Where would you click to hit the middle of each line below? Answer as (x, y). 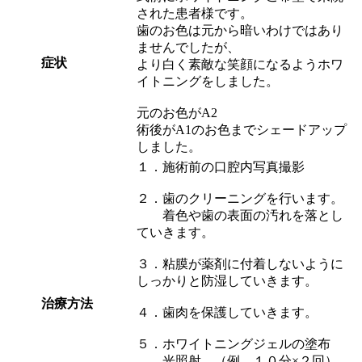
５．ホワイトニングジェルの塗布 (234, 344)
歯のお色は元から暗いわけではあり (240, 31)
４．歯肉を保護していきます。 (227, 313)
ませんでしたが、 (188, 48)
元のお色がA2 (177, 113)
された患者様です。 (195, 14)
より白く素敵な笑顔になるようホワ (240, 65)
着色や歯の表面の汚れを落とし (240, 216)
